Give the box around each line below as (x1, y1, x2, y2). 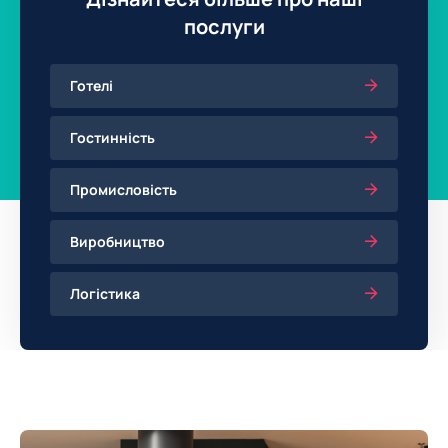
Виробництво (70, 232, 165, 252)
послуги (183, 13, 265, 41)
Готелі (70, 76, 113, 96)
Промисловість (70, 180, 177, 200)
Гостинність (70, 128, 155, 148)
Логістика (70, 284, 140, 304)
